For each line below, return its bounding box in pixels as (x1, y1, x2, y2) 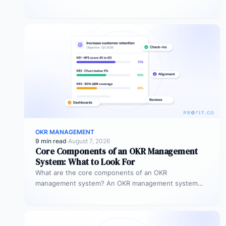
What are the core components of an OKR (35, 168, 167, 177)
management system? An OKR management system (35, 179, 198, 187)
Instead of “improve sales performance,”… (35, 3, 165, 11)
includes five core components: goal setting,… (35, 189, 182, 198)
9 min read (35, 137, 67, 145)
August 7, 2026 (68, 137, 110, 145)
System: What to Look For (35, 155, 135, 168)
